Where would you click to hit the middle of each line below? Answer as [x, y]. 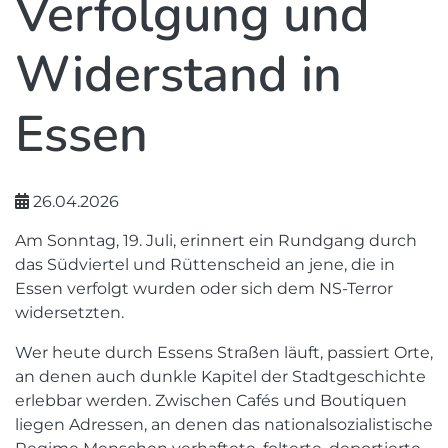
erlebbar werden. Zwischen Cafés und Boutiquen [211, 400]
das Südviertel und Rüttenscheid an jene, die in [205, 264]
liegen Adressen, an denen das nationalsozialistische [224, 424]
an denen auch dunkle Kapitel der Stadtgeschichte [220, 376]
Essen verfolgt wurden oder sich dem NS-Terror [204, 288]
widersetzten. [69, 312]
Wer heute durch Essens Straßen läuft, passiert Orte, [224, 352]
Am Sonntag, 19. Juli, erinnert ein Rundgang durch [216, 240]
